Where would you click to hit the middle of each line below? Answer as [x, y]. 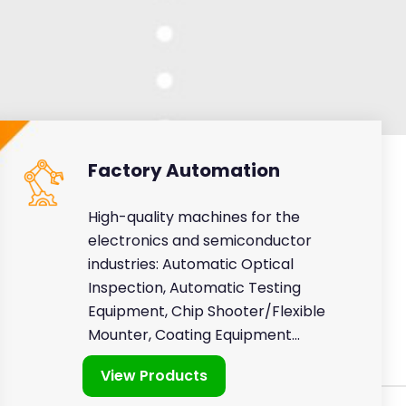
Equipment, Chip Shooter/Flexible [206, 312]
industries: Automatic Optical [190, 265]
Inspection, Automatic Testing [194, 288]
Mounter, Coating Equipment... [193, 335]
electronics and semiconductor [199, 241]
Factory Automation [184, 171]
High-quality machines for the [193, 217]
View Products [155, 375]
